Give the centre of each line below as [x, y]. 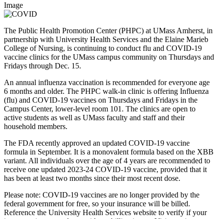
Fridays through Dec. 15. [43, 66]
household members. [36, 126]
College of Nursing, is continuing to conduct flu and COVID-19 [103, 48]
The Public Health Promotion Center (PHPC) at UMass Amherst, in [108, 30]
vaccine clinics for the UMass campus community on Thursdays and [109, 57]
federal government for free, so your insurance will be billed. [97, 203]
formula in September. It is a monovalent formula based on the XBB [109, 152]
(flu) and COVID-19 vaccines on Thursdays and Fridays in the [101, 100]
